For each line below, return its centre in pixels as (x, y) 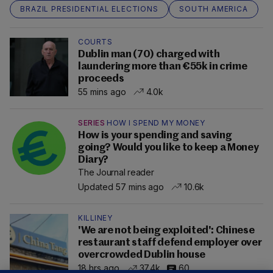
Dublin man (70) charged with (149, 54)
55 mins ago (102, 91)
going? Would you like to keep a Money (168, 147)
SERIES (91, 122)
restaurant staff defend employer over (170, 243)
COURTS (95, 41)
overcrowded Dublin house (142, 255)
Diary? (93, 160)
